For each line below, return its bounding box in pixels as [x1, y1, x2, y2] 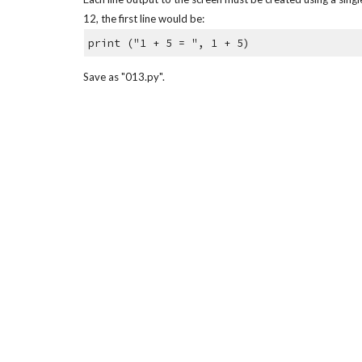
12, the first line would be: [82, 11, 204, 25]
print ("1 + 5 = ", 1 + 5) [88, 36, 250, 50]
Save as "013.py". [82, 70, 165, 84]
